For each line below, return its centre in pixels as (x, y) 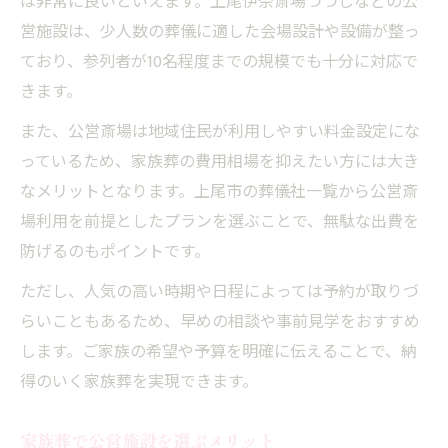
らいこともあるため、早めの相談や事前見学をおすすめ (220, 322)
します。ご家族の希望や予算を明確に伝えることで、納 (218, 352)
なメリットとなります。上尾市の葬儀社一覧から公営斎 (219, 192)
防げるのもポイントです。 (115, 252)
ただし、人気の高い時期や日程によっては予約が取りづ (219, 292)
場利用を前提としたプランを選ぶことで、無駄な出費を (219, 222)
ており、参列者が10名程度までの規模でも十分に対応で (219, 62)
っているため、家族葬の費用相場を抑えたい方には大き (219, 162)
